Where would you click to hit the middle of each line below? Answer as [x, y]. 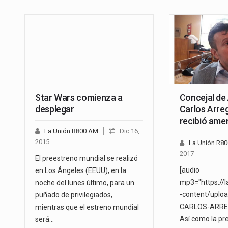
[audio [189, 170]
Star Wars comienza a [79, 98]
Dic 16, [130, 131]
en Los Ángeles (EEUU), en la [81, 171]
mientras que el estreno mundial [87, 207]
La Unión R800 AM [71, 131]
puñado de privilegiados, [74, 195]
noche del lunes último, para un [85, 183]
